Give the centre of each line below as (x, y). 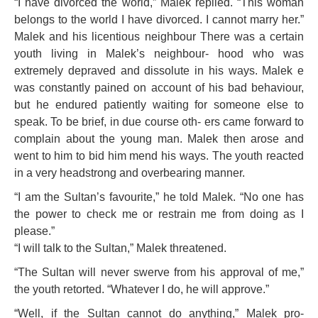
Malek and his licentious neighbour (107, 37)
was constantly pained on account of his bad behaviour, (159, 88)
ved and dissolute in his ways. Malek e (200, 71)
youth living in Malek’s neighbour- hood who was (159, 54)
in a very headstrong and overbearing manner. (130, 173)
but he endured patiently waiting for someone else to (159, 105)
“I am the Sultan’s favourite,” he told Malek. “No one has (159, 197)
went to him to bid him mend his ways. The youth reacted (159, 156)
